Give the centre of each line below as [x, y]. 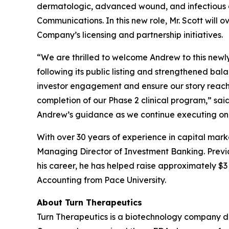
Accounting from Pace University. [101, 180]
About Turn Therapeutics [89, 202]
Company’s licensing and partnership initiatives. [130, 35]
